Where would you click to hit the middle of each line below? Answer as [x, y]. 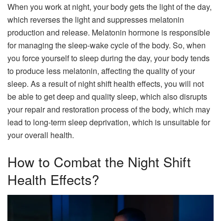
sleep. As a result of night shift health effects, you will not [106, 84]
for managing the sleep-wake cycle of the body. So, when [107, 45]
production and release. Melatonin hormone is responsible [109, 33]
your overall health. [41, 135]
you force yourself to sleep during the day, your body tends [109, 58]
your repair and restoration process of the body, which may [109, 110]
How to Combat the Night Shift [99, 161]
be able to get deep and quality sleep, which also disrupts [107, 97]
